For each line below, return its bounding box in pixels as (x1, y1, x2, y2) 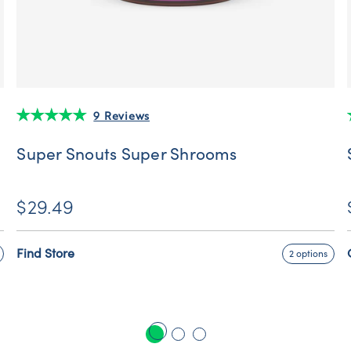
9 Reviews (93, 108, 150, 123)
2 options (288, 248, 327, 260)
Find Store (16, 247, 75, 262)
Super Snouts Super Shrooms (16, 145, 237, 165)
